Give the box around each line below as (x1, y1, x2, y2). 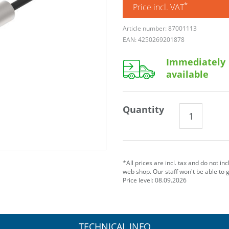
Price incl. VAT (133, 2, 184, 13)
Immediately (166, 56, 225, 68)
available (166, 68, 209, 81)
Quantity (123, 103, 164, 116)
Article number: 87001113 (123, 24, 197, 33)
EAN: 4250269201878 (123, 35, 185, 44)
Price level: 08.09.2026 (123, 176, 187, 185)
